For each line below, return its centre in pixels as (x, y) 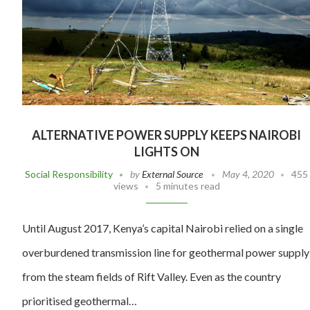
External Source (173, 174)
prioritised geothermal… (80, 301)
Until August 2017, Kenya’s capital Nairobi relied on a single (163, 228)
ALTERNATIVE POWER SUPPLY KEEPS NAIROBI (167, 135)
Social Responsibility (69, 174)
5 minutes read (188, 186)
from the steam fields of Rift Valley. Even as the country (152, 277)
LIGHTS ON (166, 152)
